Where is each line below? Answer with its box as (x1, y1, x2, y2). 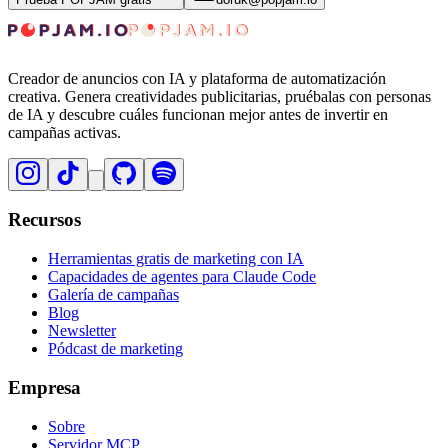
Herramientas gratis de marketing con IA (48, 250, 304, 268)
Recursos (8, 209, 81, 231)
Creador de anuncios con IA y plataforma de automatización (8, 69, 386, 87)
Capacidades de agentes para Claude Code (48, 268, 316, 286)
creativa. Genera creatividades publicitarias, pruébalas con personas (8, 87, 431, 105)
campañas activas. (8, 123, 121, 141)
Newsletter (48, 322, 116, 340)
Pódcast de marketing (48, 340, 183, 358)
